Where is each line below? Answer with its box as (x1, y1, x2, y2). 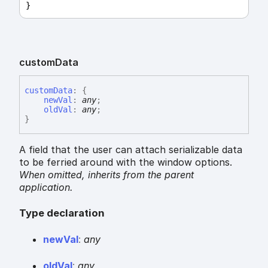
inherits (88, 169, 120, 181)
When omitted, (19, 169, 88, 181)
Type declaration (19, 206, 105, 219)
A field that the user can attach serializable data (19, 144, 242, 156)
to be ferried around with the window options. (19, 156, 232, 169)
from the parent (120, 169, 194, 181)
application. (19, 181, 73, 194)
